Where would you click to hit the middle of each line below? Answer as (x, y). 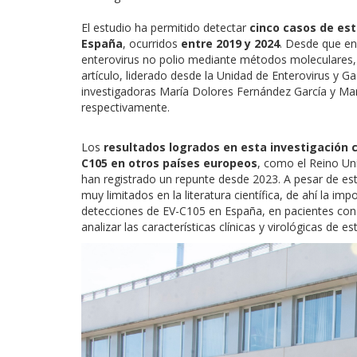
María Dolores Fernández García (243, 91)
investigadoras (120, 91)
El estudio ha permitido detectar (165, 27)
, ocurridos (152, 43)
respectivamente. (127, 107)
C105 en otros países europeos (169, 163)
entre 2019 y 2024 (230, 43)
